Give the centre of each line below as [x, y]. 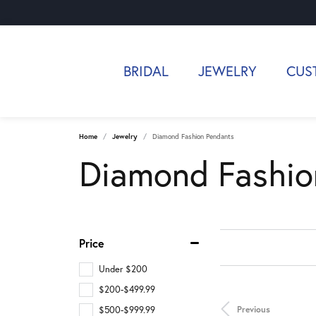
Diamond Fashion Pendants [193, 136]
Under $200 [123, 269]
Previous [254, 309]
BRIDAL [146, 71]
